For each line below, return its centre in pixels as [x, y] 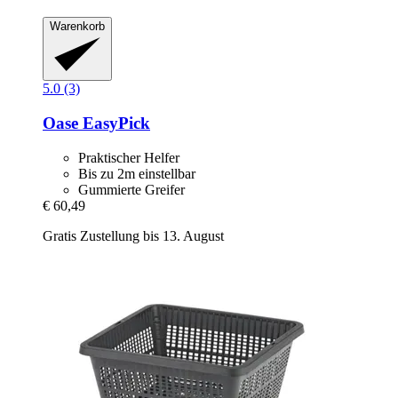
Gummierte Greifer [131, 189]
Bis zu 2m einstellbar [137, 173]
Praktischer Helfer [129, 157]
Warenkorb [77, 26]
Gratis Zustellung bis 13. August [133, 235]
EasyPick [114, 123]
